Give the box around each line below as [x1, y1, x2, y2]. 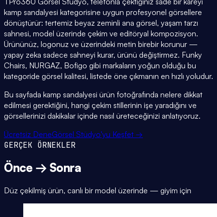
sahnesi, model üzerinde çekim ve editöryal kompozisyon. [4, 28, 198, 38]
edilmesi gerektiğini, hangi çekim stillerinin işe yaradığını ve [4, 100, 197, 110]
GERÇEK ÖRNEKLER [4, 139, 76, 150]
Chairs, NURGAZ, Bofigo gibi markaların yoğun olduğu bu [4, 60, 196, 70]
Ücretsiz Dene [4, 129, 52, 139]
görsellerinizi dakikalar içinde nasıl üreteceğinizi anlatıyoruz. [4, 110, 201, 121]
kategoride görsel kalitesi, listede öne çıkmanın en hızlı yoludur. [4, 71, 213, 81]
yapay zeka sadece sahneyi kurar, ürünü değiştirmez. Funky [4, 49, 202, 60]
